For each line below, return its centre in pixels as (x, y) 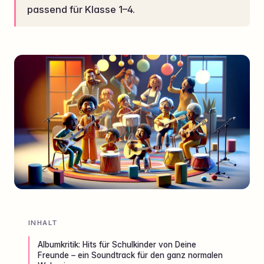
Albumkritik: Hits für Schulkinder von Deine (117, 245)
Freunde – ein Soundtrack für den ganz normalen (131, 255)
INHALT (43, 223)
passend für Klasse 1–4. (81, 9)
